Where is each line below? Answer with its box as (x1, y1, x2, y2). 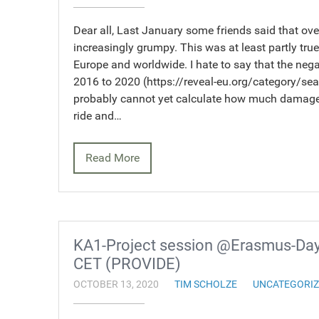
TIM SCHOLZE (174, 278, 237, 291)
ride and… (73, 109, 122, 123)
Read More (85, 151, 140, 165)
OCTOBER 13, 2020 (73, 278, 159, 291)
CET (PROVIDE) (73, 254, 181, 273)
